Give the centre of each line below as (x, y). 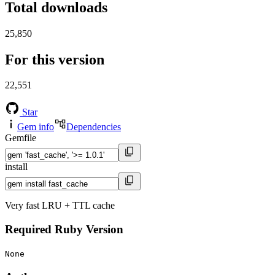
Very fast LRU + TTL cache (60, 206)
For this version (55, 59)
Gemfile (21, 138)
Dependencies (94, 127)
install (16, 167)
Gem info (36, 127)
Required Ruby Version (64, 230)
